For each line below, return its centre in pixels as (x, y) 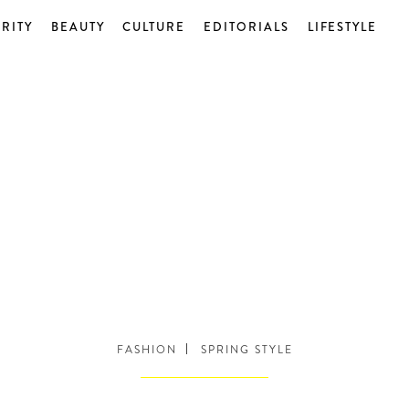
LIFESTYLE (342, 27)
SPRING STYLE (244, 350)
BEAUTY (78, 27)
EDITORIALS (246, 27)
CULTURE (154, 27)
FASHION (147, 350)
